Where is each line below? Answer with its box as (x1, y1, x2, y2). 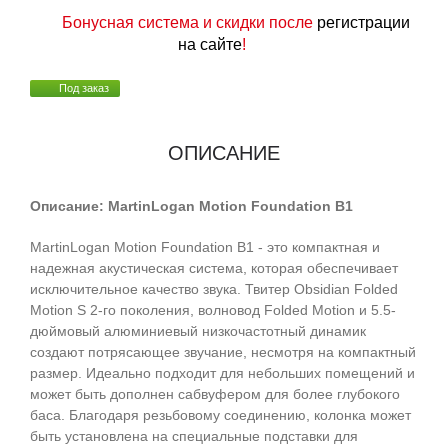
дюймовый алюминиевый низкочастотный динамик (30, 323, 366, 340)
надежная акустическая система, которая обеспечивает (30, 260, 398, 277)
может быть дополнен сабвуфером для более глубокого (30, 386, 400, 403)
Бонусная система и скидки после (62, 14, 317, 32)
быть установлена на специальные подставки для (30, 428, 358, 445)
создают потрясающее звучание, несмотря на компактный (30, 344, 416, 361)
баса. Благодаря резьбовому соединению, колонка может (30, 407, 411, 424)
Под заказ (58, 82, 109, 95)
